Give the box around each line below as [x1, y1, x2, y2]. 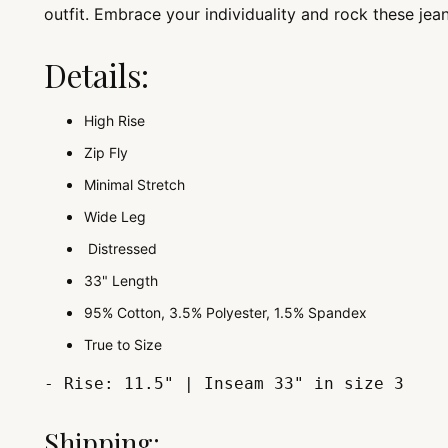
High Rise [84, 112, 146, 130]
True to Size [84, 336, 163, 354]
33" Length [84, 272, 159, 290]
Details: [44, 54, 150, 97]
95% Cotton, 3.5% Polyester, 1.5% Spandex [84, 304, 368, 322]
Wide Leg [84, 208, 147, 226]
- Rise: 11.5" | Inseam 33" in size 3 [44, 374, 405, 394]
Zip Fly [84, 144, 129, 162]
